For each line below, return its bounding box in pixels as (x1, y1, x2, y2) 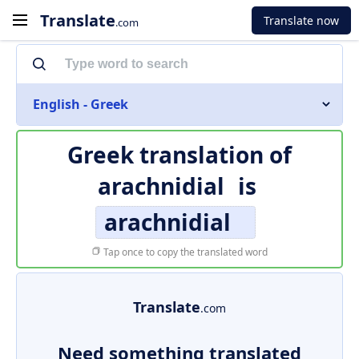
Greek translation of (67, 139, 292, 170)
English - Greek (33, 95, 128, 113)
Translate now (264, 12, 339, 28)
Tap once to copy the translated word (101, 245, 268, 259)
